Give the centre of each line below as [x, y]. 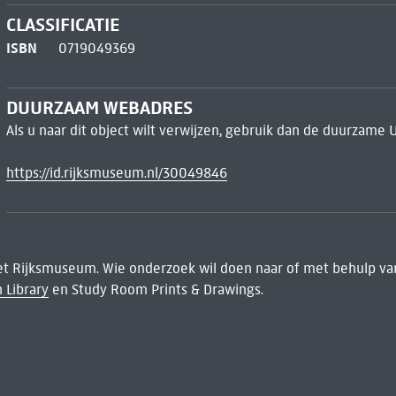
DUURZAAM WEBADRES [99, 107]
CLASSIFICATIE [62, 25]
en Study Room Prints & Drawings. [156, 290]
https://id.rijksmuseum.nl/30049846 [116, 172]
